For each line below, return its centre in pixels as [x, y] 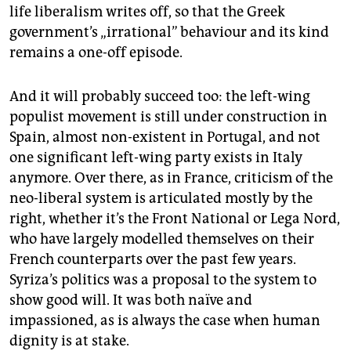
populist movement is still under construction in [168, 117]
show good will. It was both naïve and [131, 300]
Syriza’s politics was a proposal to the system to [163, 280]
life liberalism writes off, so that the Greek [147, 12]
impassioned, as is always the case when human [165, 321]
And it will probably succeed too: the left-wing [160, 97]
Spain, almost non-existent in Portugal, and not [165, 138]
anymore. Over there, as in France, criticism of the [171, 178]
